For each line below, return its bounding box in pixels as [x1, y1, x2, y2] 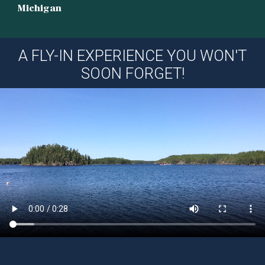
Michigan [18, 2, 62, 15]
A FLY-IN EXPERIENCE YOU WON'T [18, 47, 247, 65]
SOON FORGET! [80, 64, 185, 83]
